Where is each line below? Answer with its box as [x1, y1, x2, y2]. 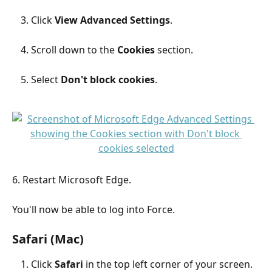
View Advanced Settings [55, 13, 170, 27]
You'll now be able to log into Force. [12, 202, 175, 216]
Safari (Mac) [12, 231, 84, 248]
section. [155, 43, 193, 57]
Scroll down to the [31, 43, 117, 57]
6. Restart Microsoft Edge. [12, 172, 131, 186]
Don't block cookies [61, 73, 155, 87]
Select [31, 73, 61, 87]
